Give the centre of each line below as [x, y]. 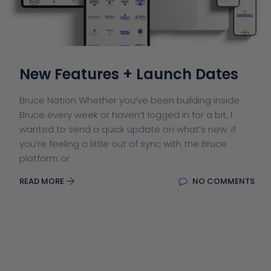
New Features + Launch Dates [129, 74]
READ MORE [43, 181]
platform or [44, 158]
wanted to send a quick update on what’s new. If [128, 129]
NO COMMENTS [223, 181]
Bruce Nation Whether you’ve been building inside [129, 100]
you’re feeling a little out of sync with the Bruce [123, 144]
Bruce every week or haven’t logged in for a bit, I [126, 115]
